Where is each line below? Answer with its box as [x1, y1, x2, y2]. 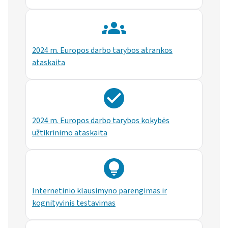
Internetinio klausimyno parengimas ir [32, 185, 167, 197]
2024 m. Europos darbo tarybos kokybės [32, 115, 169, 127]
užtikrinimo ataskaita [32, 127, 107, 139]
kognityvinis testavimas [32, 197, 116, 209]
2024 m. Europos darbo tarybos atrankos [32, 45, 173, 56]
